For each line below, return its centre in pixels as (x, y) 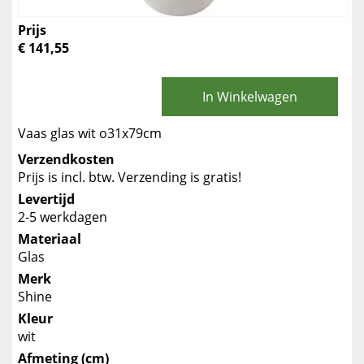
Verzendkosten (66, 159)
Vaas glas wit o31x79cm (90, 133)
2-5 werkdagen (63, 217)
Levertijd (46, 199)
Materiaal (50, 239)
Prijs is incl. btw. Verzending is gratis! (130, 177)
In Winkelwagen (250, 97)
